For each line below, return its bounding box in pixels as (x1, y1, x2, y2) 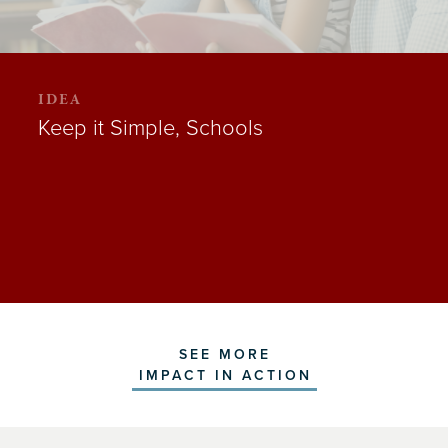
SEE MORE (179, 345, 271, 363)
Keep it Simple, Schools (38, 115, 263, 142)
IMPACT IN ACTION (138, 366, 312, 384)
